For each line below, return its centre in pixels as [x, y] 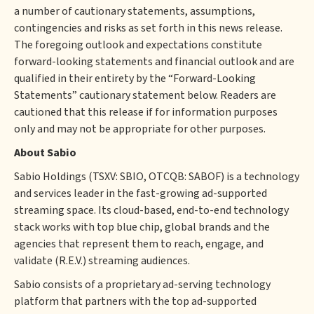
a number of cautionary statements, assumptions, [135, 11]
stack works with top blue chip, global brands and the [142, 227]
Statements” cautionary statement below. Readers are [145, 95]
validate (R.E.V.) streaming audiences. [102, 261]
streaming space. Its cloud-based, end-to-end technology [151, 210]
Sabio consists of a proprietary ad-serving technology [142, 285]
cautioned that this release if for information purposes [146, 112]
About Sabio [45, 153]
